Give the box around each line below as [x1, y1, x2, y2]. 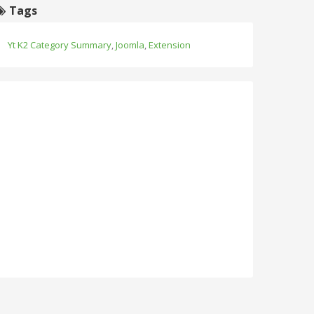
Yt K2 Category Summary [8, 38, 111, 51]
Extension [149, 38, 191, 51]
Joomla [116, 38, 144, 51]
